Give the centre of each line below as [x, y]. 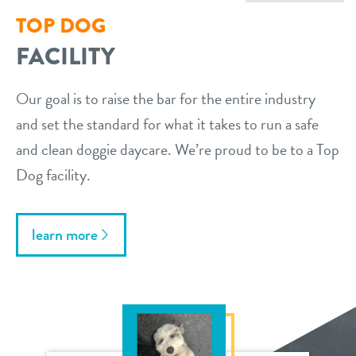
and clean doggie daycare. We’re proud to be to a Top [178, 150]
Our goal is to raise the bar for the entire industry [166, 99]
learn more [65, 235]
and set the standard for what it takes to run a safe [167, 124]
